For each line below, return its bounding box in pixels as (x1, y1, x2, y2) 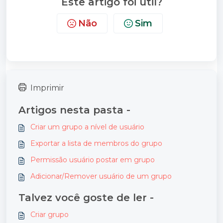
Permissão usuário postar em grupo (30, 155, 155, 164)
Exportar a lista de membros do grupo (30, 138, 162, 148)
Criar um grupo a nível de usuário (30, 122, 144, 131)
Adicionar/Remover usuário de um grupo (30, 171, 172, 181)
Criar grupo (30, 210, 69, 219)
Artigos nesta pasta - (18, 104, 130, 116)
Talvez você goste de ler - (18, 191, 154, 204)
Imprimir (30, 83, 64, 93)
